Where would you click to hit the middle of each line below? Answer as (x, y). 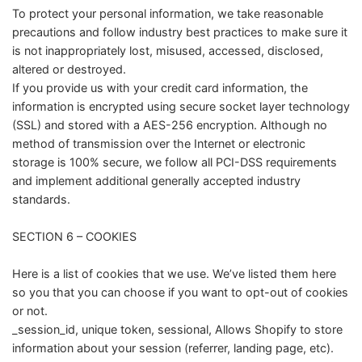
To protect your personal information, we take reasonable (168, 14)
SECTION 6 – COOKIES (76, 237)
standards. (43, 200)
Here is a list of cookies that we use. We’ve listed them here (174, 274)
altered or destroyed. (71, 69)
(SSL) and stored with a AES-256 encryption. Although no (170, 125)
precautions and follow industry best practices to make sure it (180, 32)
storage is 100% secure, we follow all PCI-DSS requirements (175, 162)
